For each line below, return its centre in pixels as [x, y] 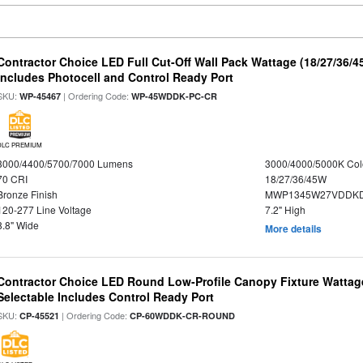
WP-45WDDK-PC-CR [175, 96]
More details [293, 228]
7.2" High [285, 209]
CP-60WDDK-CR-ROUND [183, 316]
